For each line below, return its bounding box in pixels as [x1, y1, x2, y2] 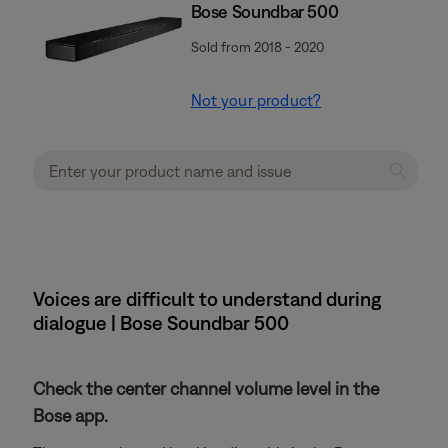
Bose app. [33, 405, 108, 426]
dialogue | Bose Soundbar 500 [33, 311, 289, 334]
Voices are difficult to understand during [33, 287, 381, 310]
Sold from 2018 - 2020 [190, 39, 324, 55]
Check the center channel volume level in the [33, 378, 379, 399]
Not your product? [190, 91, 322, 109]
